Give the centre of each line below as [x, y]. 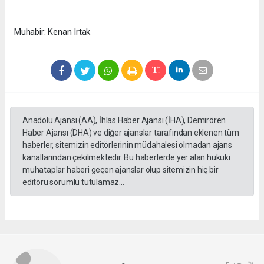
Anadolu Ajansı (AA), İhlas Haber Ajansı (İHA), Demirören [124, 121]
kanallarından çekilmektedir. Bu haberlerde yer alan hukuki [126, 158]
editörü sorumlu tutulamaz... [73, 182]
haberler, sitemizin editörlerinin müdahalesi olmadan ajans [127, 145]
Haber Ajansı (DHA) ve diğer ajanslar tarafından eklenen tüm [131, 133]
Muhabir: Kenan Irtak [52, 32]
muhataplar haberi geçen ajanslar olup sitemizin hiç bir [121, 170]
